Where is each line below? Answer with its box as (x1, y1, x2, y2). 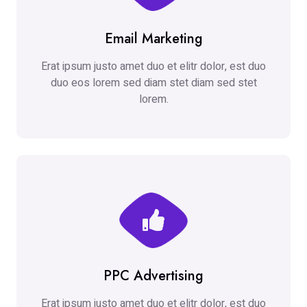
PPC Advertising (103, 266, 204, 286)
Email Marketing (104, 29, 203, 49)
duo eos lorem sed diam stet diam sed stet (50, 75, 257, 92)
